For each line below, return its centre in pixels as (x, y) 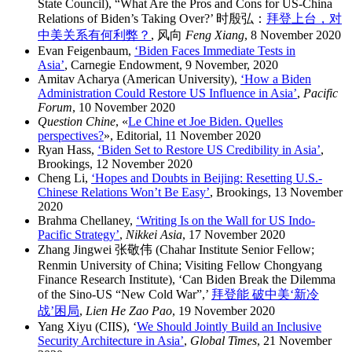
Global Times (224, 341)
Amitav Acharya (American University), (139, 79)
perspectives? (71, 136)
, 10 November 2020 (124, 108)
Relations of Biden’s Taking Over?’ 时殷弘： (152, 19)
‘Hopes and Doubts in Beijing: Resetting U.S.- (207, 178)
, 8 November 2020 (293, 35)
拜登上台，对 (304, 19)
